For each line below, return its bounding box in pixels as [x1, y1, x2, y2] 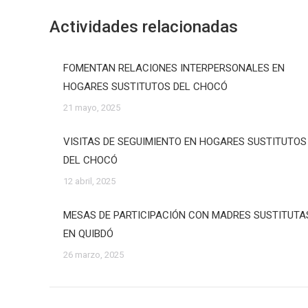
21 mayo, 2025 [63, 102, 120, 113]
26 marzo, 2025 [63, 250, 124, 260]
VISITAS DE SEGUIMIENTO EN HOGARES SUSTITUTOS [63, 135, 307, 148]
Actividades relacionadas [49, 17, 238, 36]
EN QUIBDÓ [63, 228, 113, 240]
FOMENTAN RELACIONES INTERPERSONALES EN [63, 62, 285, 74]
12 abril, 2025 [63, 176, 115, 186]
